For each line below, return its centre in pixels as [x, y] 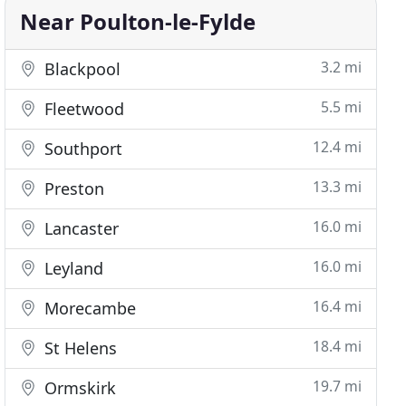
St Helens [79, 348]
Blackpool [81, 69]
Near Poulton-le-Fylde [138, 21]
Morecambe [88, 308]
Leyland [72, 268]
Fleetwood [82, 109]
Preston [72, 188]
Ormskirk [78, 388]
